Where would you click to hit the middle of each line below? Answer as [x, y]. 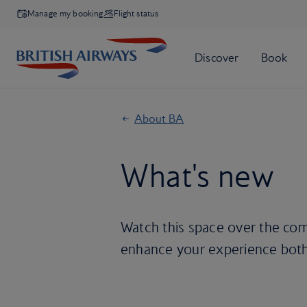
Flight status [136, 13]
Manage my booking [65, 13]
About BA [159, 119]
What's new [198, 175]
